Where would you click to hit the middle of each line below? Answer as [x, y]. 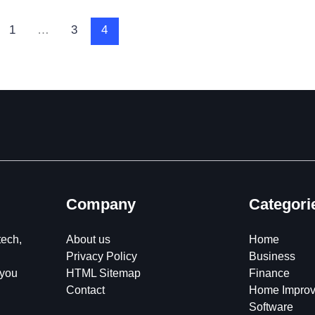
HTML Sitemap [103, 274]
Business [272, 257]
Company [101, 205]
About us [88, 240]
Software [271, 307]
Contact [85, 290]
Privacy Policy [102, 257]
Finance [269, 274]
